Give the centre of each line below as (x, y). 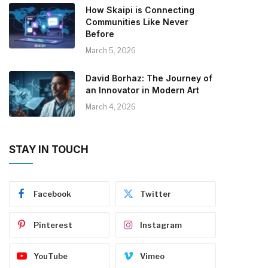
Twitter (156, 194)
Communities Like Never (137, 22)
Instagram (161, 225)
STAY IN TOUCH (49, 149)
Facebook (52, 194)
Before (100, 33)
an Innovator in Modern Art (142, 90)
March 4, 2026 (111, 106)
